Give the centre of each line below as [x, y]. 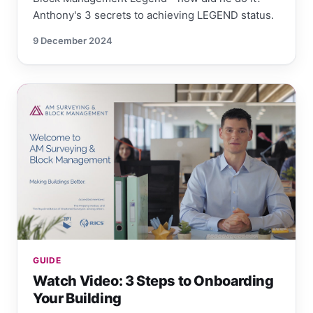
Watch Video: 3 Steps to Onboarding [153, 281]
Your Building [77, 299]
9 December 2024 [73, 40]
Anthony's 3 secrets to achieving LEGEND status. [153, 15]
